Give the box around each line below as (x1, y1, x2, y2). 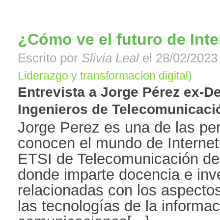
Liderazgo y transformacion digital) (18, 69, 192, 82)
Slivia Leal (82, 51, 139, 65)
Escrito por (18, 51, 82, 65)
